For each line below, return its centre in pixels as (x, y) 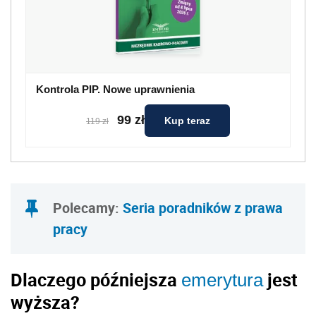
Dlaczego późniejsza (96, 280)
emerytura (222, 280)
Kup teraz (187, 120)
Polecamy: (88, 207)
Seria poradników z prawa (203, 207)
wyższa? (45, 302)
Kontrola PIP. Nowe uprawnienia (115, 89)
